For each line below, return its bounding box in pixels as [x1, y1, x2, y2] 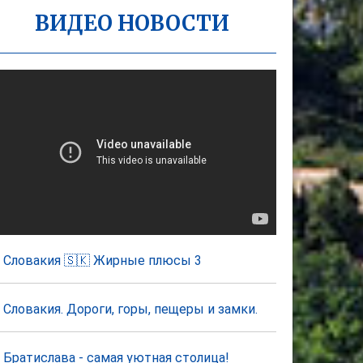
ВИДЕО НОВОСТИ [34, 10, 229, 36]
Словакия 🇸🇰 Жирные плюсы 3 [3, 253, 203, 269]
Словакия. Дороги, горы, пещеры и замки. [3, 301, 258, 318]
